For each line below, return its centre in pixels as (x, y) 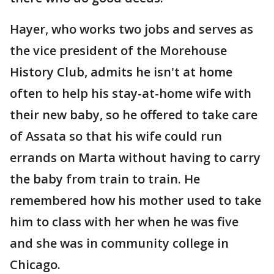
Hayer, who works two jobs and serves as (131, 29)
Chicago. (35, 265)
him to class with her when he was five (124, 222)
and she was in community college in (119, 243)
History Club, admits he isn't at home (121, 72)
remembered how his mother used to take (135, 200)
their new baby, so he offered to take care (134, 115)
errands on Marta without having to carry (135, 157)
